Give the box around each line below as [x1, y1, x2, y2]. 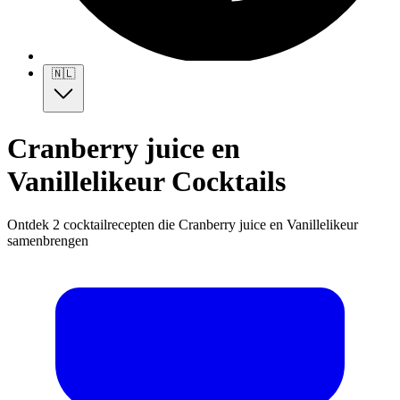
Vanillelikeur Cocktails [7, 164, 286, 197]
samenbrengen [7, 232, 88, 248]
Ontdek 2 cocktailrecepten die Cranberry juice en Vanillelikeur [7, 216, 358, 232]
